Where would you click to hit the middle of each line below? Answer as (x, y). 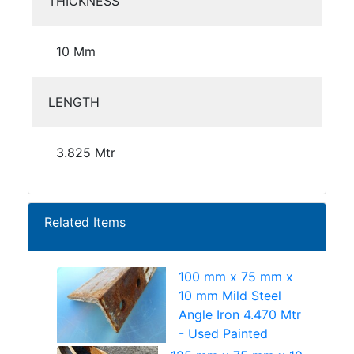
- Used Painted (224, 333)
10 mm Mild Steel (230, 295)
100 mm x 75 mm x (236, 276)
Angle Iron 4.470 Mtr (240, 314)
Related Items (85, 222)
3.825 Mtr (86, 152)
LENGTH (74, 102)
